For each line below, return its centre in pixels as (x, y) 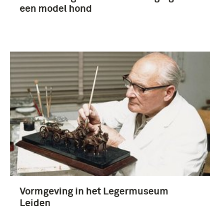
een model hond (56, 9)
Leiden (35, 203)
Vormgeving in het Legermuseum (94, 191)
